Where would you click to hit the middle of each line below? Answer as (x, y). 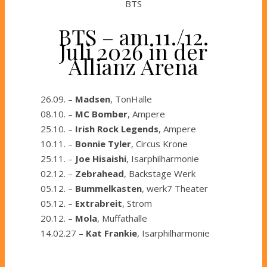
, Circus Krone (159, 143)
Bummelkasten (108, 188)
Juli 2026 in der (133, 52)
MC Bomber (101, 114)
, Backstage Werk (160, 173)
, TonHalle (131, 99)
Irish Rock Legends (117, 128)
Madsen (93, 99)
